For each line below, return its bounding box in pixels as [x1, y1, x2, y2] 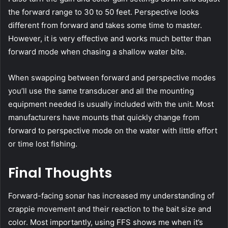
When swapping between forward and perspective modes [8, 73, 216, 83]
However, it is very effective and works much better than [8, 34, 211, 44]
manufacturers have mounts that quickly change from [8, 112, 199, 123]
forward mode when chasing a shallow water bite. [8, 47, 190, 57]
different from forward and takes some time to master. [8, 20, 202, 31]
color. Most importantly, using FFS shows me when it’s [8, 217, 203, 227]
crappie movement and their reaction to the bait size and [8, 204, 211, 214]
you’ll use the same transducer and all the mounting [8, 86, 194, 96]
